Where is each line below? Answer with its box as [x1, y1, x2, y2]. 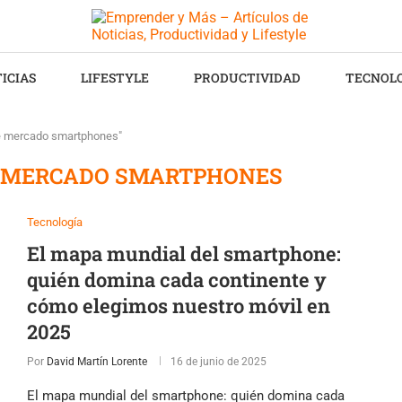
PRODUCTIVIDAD [194, 69, 301, 86]
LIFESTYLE [81, 69, 149, 86]
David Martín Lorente [46, 355, 147, 368]
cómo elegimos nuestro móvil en [26, 293, 330, 319]
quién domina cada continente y [26, 267, 327, 293]
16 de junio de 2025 [170, 355, 267, 368]
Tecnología [26, 215, 83, 229]
